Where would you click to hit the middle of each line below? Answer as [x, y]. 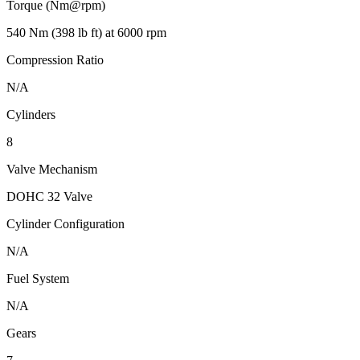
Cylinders [31, 115]
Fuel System [38, 279]
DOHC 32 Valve [49, 197]
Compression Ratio [55, 60]
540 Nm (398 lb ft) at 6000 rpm [86, 33]
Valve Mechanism [52, 170]
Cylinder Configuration [65, 224]
